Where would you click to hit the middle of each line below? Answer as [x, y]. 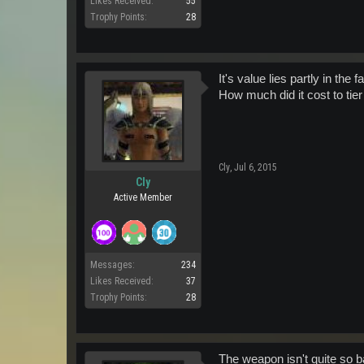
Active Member [143, 197]
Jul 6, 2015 [256, 167]
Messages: [113, 264]
